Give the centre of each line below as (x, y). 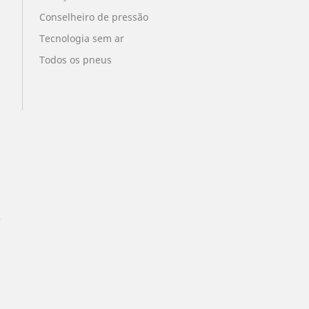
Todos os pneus (75, 60)
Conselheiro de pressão (93, 17)
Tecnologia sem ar (81, 39)
